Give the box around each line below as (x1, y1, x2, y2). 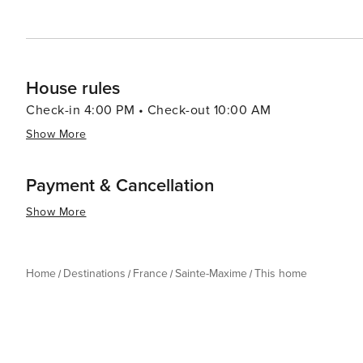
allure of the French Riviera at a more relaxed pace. (26, 7, 335, 23)
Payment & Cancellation (26, 175, 214, 197)
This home (254, 267, 307, 280)
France (133, 267, 168, 280)
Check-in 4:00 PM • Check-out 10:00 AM (26, 102, 271, 118)
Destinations (63, 267, 126, 280)
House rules (26, 78, 120, 100)
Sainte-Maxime (175, 267, 247, 280)
